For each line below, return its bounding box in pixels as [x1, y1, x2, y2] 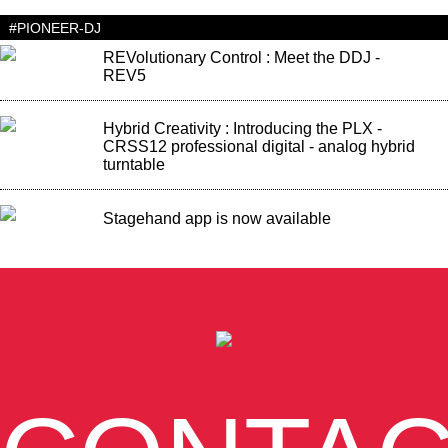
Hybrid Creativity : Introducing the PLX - [102, 120, 382, 138]
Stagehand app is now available [102, 209, 331, 227]
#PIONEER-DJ [8, 19, 101, 36]
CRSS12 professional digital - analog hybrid [102, 138, 415, 156]
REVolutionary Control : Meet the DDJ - [102, 49, 380, 67]
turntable [102, 156, 165, 174]
